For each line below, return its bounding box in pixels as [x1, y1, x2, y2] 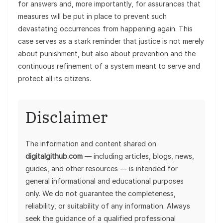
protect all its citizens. [18, 74, 91, 83]
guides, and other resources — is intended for [25, 164, 178, 173]
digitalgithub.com [25, 151, 83, 160]
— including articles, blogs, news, [83, 151, 194, 160]
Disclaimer [25, 106, 108, 127]
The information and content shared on [25, 139, 156, 148]
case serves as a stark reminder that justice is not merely [18, 36, 204, 45]
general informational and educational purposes [25, 176, 184, 185]
